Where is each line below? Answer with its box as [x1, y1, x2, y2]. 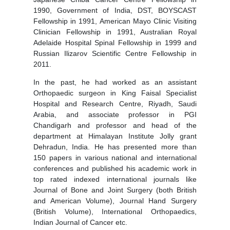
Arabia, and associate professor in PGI [33, 110, 197, 119]
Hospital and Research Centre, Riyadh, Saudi [33, 100, 197, 108]
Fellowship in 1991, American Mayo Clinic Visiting [33, 17, 197, 26]
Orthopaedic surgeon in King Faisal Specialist [33, 89, 197, 98]
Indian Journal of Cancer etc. [33, 218, 127, 227]
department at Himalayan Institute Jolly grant [33, 132, 197, 141]
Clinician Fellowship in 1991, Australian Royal [33, 28, 197, 36]
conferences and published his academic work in [33, 164, 197, 173]
